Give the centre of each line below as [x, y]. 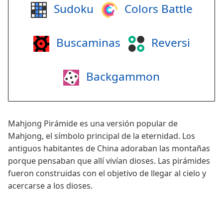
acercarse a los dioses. [50, 186]
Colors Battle [157, 9]
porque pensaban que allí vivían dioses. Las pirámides [109, 161]
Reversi [169, 43]
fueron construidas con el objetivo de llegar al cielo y [107, 173]
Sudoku [72, 9]
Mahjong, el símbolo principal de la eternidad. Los [102, 136]
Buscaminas [87, 43]
